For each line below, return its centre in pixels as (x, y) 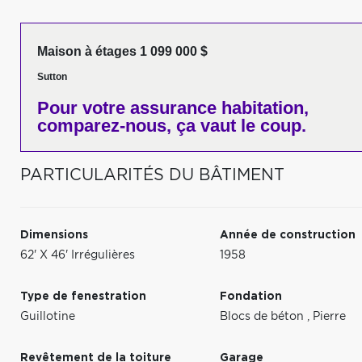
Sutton (52, 77)
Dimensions (54, 235)
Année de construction (288, 235)
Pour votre (81, 108)
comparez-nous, (104, 126)
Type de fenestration (83, 297)
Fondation (251, 297)
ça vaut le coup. (239, 126)
